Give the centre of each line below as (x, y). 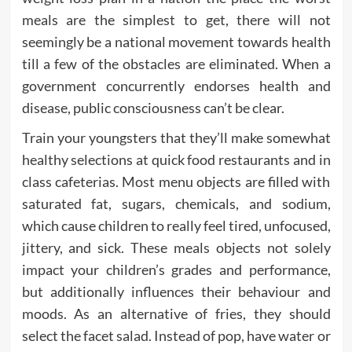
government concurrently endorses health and (176, 86)
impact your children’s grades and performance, (176, 270)
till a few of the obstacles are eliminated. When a (176, 64)
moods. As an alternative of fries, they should (176, 314)
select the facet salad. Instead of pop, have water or (176, 336)
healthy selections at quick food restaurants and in (176, 160)
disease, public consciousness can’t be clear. (153, 108)
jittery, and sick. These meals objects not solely (176, 248)
